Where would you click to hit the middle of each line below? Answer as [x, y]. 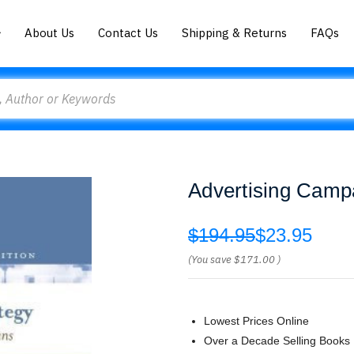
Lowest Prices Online [256, 321]
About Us [50, 32]
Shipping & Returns [235, 32]
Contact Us [128, 32]
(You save [210, 260]
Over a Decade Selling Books [277, 341]
